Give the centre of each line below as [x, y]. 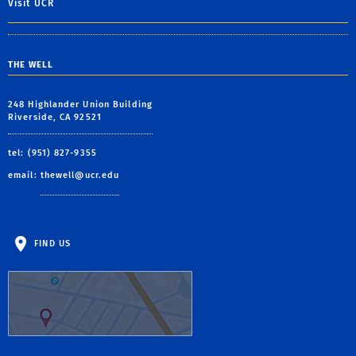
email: [24, 175]
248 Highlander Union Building [80, 104]
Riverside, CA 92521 [55, 117]
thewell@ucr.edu [80, 175]
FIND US [51, 243]
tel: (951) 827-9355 [52, 153]
